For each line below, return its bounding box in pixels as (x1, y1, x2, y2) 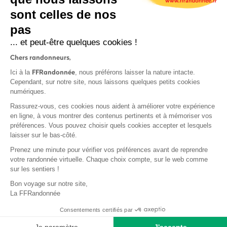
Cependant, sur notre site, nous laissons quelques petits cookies (10, 78, 200, 86)
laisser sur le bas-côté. (10, 131, 77, 139)
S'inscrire (84, 21, 126, 36)
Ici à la (10, 68, 32, 76)
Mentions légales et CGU (75, 93, 152, 103)
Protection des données (78, 107, 149, 117)
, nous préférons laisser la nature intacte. (75, 68, 195, 76)
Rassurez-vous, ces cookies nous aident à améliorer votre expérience (10, 102, 215, 110)
